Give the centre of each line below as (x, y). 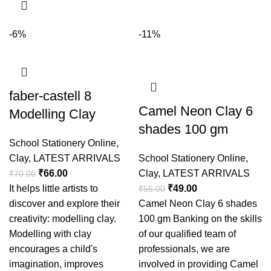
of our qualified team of (187, 234)
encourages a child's (53, 249)
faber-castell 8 (50, 96)
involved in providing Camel (198, 264)
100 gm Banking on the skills (200, 219)
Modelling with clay (50, 234)
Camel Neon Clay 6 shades (198, 204)
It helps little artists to (54, 188)
